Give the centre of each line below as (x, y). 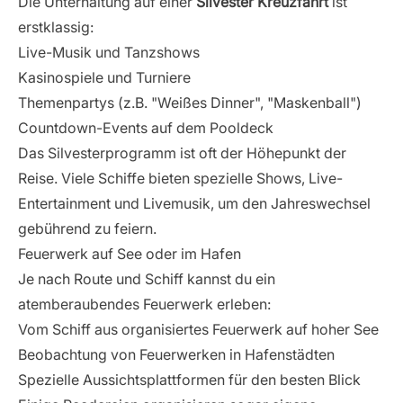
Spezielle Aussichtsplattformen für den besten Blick (189, 380)
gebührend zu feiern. (87, 228)
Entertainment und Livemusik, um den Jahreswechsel (194, 203)
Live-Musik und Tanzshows (109, 52)
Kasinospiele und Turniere (104, 77)
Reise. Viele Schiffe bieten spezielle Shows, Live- (180, 178)
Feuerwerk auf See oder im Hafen (130, 254)
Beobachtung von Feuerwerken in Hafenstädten (176, 354)
